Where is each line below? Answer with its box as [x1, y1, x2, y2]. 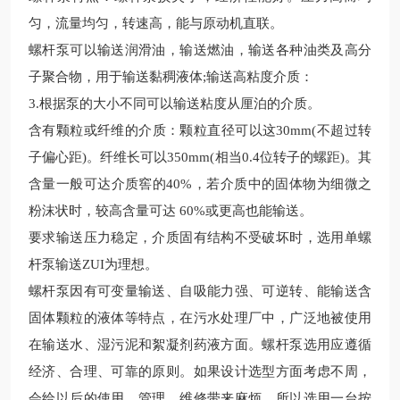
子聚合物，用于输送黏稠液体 [29, 70, 203, 84]
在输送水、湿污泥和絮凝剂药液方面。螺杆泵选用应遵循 [29, 337, 371, 352]
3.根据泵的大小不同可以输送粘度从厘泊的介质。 [29, 96, 321, 111]
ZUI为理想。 [82, 257, 158, 271]
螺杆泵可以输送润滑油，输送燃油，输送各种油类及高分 [29, 43, 371, 57]
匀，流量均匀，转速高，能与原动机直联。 [29, 16, 283, 30]
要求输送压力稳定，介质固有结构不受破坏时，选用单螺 [29, 230, 371, 245]
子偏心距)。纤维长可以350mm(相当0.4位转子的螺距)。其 [29, 150, 371, 164]
